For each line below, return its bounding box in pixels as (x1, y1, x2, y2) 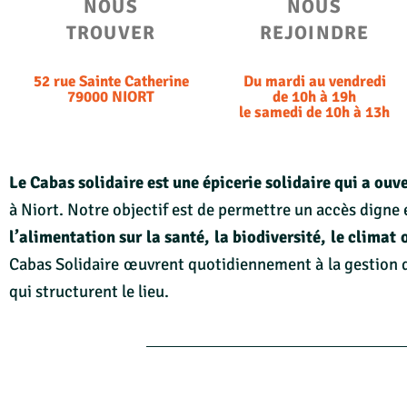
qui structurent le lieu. (9, 280, 169, 302)
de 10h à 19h (273, 87, 356, 107)
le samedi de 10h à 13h (239, 103, 390, 123)
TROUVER (65, 21, 156, 45)
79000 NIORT (67, 87, 154, 107)
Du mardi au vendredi (243, 72, 386, 92)
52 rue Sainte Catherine (33, 72, 189, 92)
